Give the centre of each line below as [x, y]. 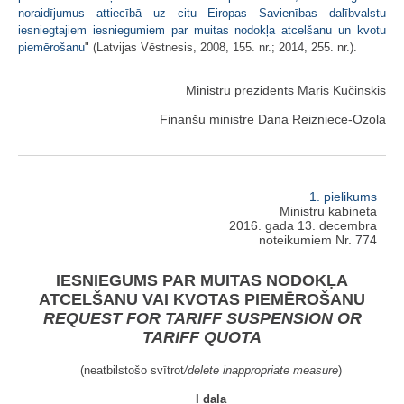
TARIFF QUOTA [202, 337]
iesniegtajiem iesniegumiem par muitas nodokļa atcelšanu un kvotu [202, 30]
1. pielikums [343, 197]
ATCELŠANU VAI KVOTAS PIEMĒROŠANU [202, 299]
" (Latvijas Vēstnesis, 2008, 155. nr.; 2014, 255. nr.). [221, 47]
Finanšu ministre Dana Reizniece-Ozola [273, 119]
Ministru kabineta [328, 211]
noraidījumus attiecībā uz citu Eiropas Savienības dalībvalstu [202, 13]
